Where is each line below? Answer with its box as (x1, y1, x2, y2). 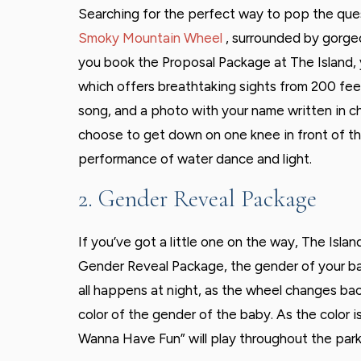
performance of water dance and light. (78, 151, 312, 168)
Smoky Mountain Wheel (78, 30, 226, 47)
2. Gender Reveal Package (78, 184, 317, 214)
